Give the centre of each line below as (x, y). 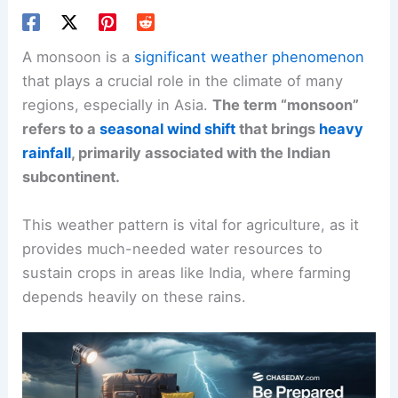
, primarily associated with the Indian (201, 153)
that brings (278, 129)
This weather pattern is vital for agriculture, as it (191, 224)
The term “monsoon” (286, 105)
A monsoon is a (79, 57)
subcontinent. (72, 177)
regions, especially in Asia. (118, 105)
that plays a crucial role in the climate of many (183, 81)
